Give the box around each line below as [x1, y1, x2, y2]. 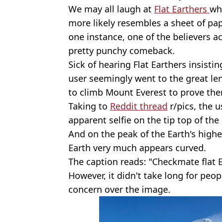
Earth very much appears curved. [68, 142, 206, 154]
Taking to [68, 100, 110, 112]
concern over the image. [68, 183, 170, 196]
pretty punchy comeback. [68, 45, 175, 57]
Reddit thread [110, 100, 167, 112]
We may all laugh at [68, 3, 154, 15]
